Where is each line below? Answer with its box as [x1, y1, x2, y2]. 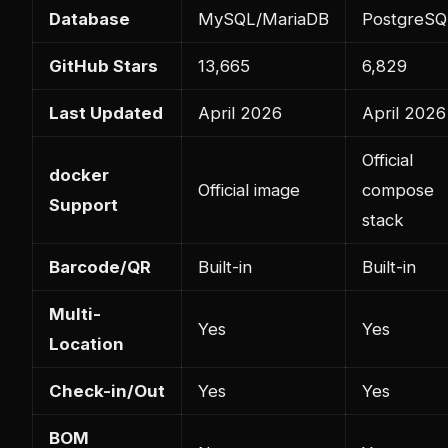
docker [49, 164, 109, 185]
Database [49, 8, 130, 29]
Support [49, 194, 118, 215]
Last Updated [49, 102, 163, 123]
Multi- [49, 303, 101, 324]
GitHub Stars [49, 55, 158, 76]
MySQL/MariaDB [198, 8, 329, 29]
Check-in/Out [49, 380, 165, 401]
